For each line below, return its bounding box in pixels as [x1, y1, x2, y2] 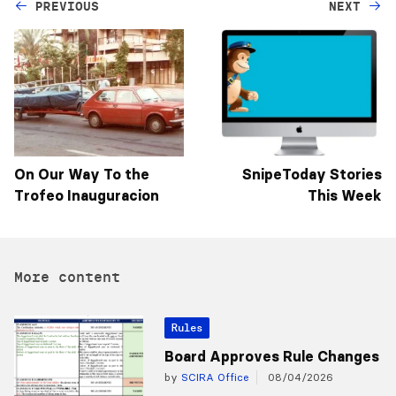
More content [14, 268, 120, 286]
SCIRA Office [177, 370, 249, 385]
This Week [308, 187, 382, 205]
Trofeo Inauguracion [14, 187, 159, 205]
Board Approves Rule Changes [164, 347, 379, 366]
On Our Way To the [14, 165, 149, 184]
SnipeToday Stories [242, 165, 382, 184]
